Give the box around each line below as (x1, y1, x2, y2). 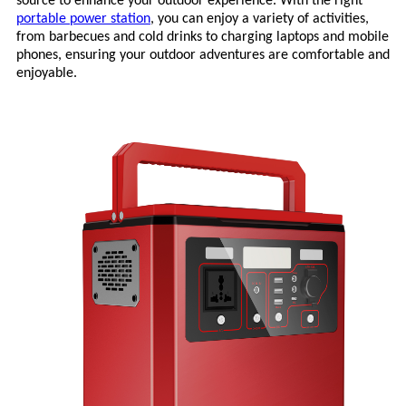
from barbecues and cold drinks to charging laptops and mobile (16, 29, 389, 44)
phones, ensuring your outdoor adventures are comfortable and (16, 47, 390, 63)
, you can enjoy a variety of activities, (150, 11, 369, 26)
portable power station (16, 11, 150, 26)
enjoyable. (16, 65, 77, 81)
